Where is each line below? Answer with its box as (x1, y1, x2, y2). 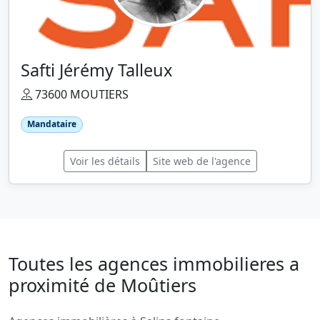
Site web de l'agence (152, 154, 251, 168)
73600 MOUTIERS (32, 86, 129, 103)
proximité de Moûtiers (9, 272, 196, 297)
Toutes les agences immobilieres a (9, 251, 299, 276)
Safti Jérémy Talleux (21, 59, 172, 82)
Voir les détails (69, 154, 140, 168)
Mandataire (26, 118, 76, 131)
